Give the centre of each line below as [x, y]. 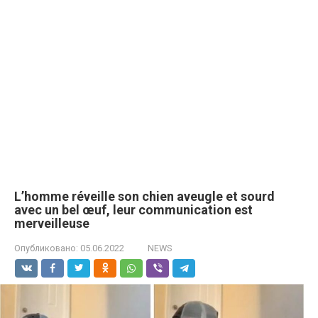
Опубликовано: [46, 248]
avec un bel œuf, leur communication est [133, 210]
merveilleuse [52, 223]
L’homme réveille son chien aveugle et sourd [144, 196]
